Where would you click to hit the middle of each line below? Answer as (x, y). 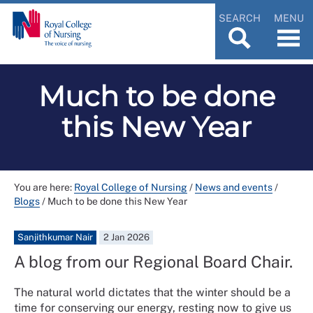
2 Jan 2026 (126, 237)
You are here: (44, 187)
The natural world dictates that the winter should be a (152, 292)
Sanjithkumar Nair (56, 237)
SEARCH (240, 17)
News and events (234, 187)
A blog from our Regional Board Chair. (155, 261)
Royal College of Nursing (131, 187)
